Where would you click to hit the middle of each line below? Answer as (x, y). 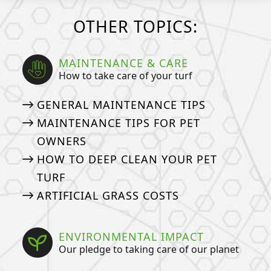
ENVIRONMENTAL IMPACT (132, 236)
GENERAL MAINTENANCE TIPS (121, 104)
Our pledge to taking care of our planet (149, 249)
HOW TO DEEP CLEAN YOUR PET (127, 159)
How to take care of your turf (126, 76)
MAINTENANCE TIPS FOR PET (118, 122)
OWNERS (61, 141)
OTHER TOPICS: (135, 26)
